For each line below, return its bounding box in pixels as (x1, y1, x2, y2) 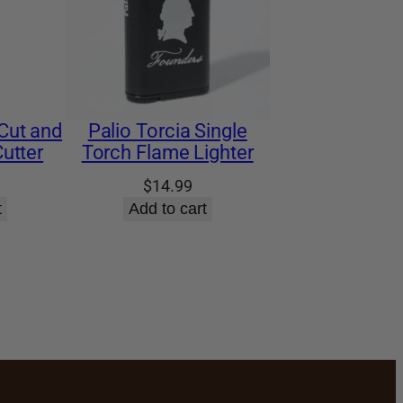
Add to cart (128, 199, 207, 218)
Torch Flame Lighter (81, 140, 254, 164)
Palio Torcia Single (87, 119, 247, 142)
